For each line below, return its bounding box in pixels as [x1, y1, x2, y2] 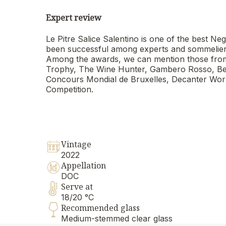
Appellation [61, 160, 106, 172]
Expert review [46, 12, 102, 24]
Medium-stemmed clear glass [61, 213, 173, 224]
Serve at [61, 181, 93, 193]
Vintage [61, 139, 92, 150]
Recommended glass [61, 202, 140, 214]
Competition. [46, 84, 94, 95]
